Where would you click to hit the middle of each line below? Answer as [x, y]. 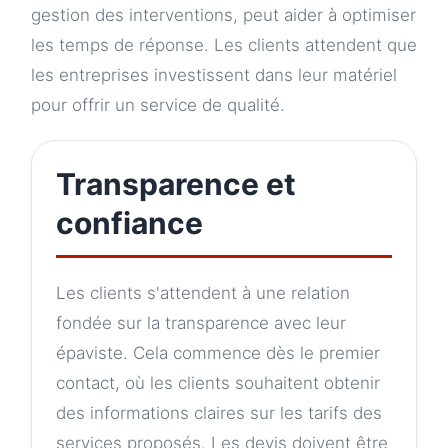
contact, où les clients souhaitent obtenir [218, 383]
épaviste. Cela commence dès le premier [218, 353]
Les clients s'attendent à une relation [203, 293]
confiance [129, 223]
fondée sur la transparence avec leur [201, 323]
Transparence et [176, 184]
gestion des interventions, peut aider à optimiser [223, 15]
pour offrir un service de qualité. [158, 105]
